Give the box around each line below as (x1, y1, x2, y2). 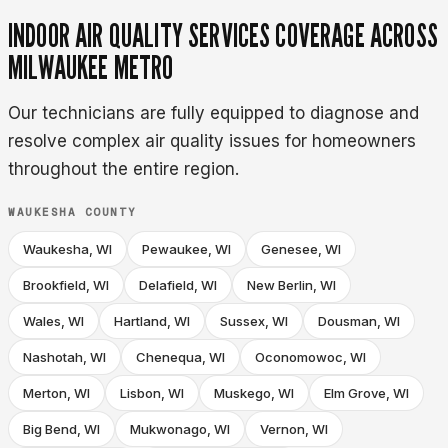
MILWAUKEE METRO (8, 48, 174, 87)
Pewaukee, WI (142, 241, 231, 258)
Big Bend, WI (23, 421, 100, 438)
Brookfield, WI (23, 277, 109, 294)
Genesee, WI (261, 241, 341, 258)
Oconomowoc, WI (255, 349, 366, 366)
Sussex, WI (220, 313, 288, 330)
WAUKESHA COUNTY (8, 205, 137, 220)
